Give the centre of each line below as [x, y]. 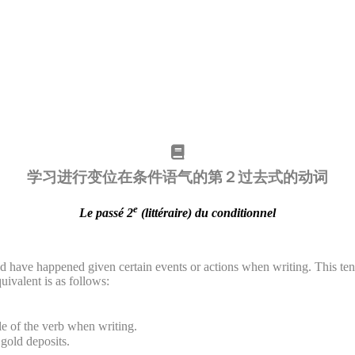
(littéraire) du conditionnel [207, 213]
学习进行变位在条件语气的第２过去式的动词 [177, 177]
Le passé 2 [106, 213]
